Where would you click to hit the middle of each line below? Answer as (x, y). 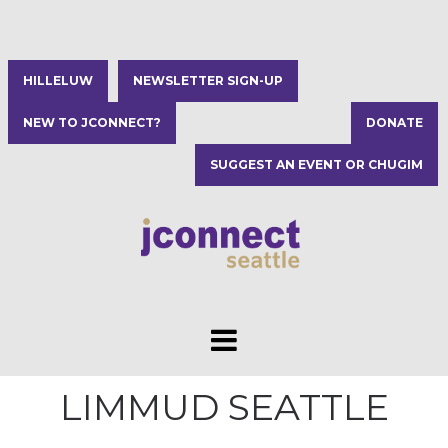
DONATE (394, 122)
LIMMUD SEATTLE (224, 407)
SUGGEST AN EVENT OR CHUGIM (316, 164)
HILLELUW (58, 80)
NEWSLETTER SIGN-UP (208, 80)
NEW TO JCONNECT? (92, 122)
